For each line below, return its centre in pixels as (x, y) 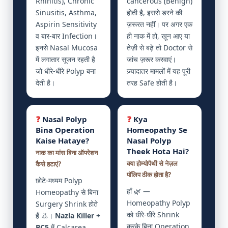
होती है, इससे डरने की (154, 12)
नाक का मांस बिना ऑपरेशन (67, 152)
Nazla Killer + (78, 215)
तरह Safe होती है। (152, 82)
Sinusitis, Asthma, (66, 12)
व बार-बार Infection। (66, 36)
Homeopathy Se (157, 130)
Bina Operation (65, 130)
